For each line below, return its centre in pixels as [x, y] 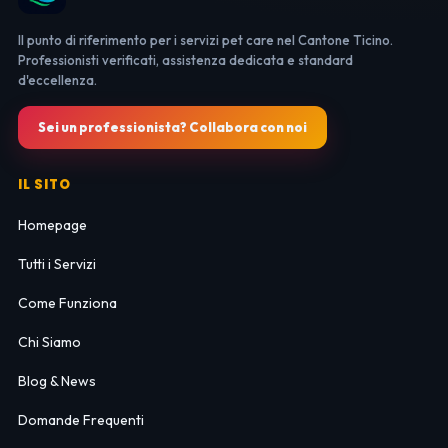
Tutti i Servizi [56, 264]
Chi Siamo [49, 342]
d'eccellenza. [57, 80]
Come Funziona [67, 303]
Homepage [52, 225]
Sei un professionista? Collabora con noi [172, 127]
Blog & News [56, 381]
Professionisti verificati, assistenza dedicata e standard [185, 60]
